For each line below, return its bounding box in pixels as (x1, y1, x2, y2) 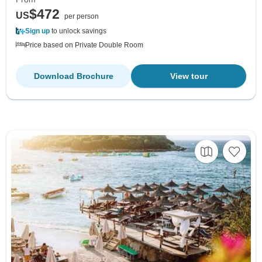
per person (64, 12, 99, 20)
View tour (170, 71, 208, 81)
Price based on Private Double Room (25, 40, 143, 49)
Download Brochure (33, 71, 113, 81)
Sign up (25, 26, 50, 35)
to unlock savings (50, 26, 106, 35)
